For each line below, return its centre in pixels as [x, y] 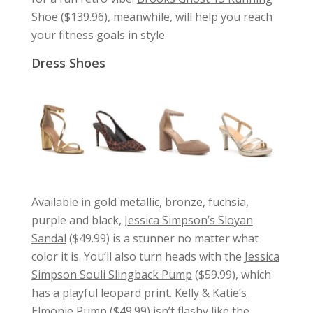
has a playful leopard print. [103, 292]
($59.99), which [231, 274]
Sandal [49, 238]
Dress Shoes [68, 63]
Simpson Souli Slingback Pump [111, 274]
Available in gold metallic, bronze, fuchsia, [140, 202]
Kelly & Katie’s [210, 292]
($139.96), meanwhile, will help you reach [165, 17]
